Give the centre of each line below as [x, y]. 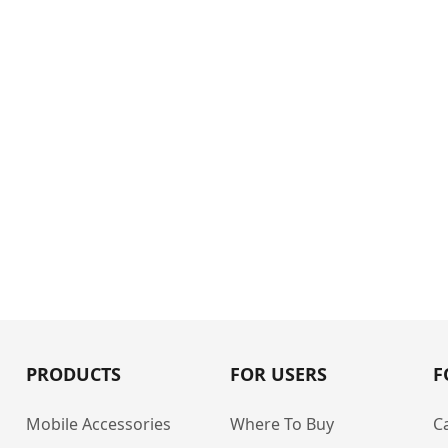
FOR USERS [278, 374]
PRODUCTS [73, 374]
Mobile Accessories [98, 424]
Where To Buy [281, 424]
